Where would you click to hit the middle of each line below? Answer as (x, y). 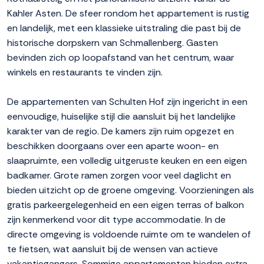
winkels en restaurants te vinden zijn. (85, 72)
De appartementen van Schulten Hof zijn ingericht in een (127, 102)
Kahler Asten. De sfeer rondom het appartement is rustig (128, 14)
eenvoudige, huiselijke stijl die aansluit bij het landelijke (121, 117)
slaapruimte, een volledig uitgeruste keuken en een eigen (127, 161)
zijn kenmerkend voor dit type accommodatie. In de (116, 220)
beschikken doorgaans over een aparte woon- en (113, 146)
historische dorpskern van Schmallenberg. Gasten (113, 43)
